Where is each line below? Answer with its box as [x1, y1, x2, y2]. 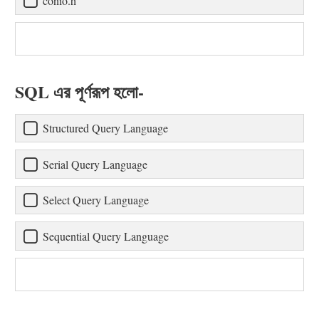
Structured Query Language [43, 120, 168, 136]
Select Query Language [43, 192, 149, 208]
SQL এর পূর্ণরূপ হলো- [15, 78, 144, 104]
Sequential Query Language [43, 228, 169, 244]
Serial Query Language [43, 156, 147, 172]
